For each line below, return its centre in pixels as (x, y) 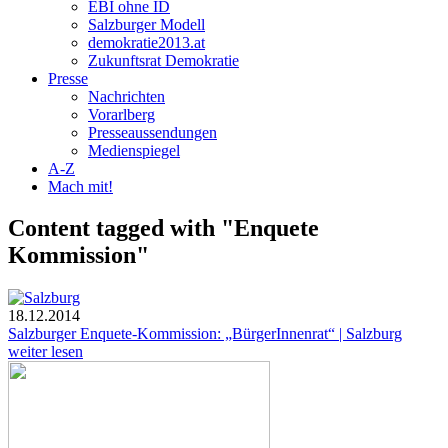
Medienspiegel (134, 150)
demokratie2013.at (146, 42)
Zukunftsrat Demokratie (163, 60)
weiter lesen (45, 352)
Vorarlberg (121, 114)
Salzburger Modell (146, 24)
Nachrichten (126, 96)
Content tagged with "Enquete (163, 228)
